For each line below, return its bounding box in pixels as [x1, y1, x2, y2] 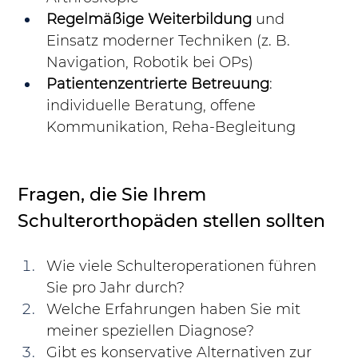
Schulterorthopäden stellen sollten [18, 210, 326, 233]
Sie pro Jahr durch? [46, 279, 185, 297]
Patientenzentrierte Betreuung [46, 75, 270, 93]
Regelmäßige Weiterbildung [46, 10, 253, 29]
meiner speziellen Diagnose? [46, 322, 255, 340]
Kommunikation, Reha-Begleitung [46, 118, 296, 137]
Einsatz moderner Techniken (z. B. [46, 32, 295, 50]
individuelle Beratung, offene [46, 97, 261, 115]
